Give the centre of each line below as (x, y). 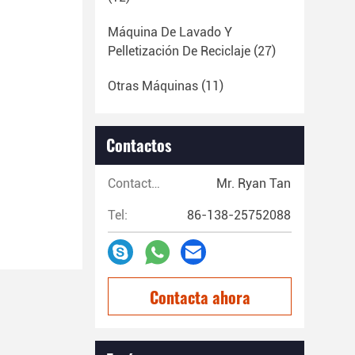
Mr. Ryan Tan (254, 183)
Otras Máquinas (153, 86)
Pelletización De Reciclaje (179, 51)
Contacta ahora (200, 297)
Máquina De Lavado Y (170, 32)
